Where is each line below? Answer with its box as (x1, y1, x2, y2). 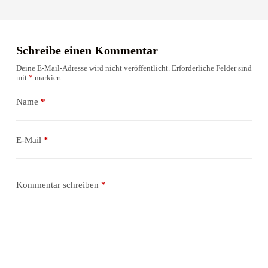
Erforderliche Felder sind (171, 63, 252, 72)
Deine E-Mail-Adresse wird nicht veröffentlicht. (16, 63, 170, 72)
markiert (32, 72, 62, 82)
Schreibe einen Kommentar (16, 43, 158, 57)
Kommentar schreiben (16, 180, 99, 190)
